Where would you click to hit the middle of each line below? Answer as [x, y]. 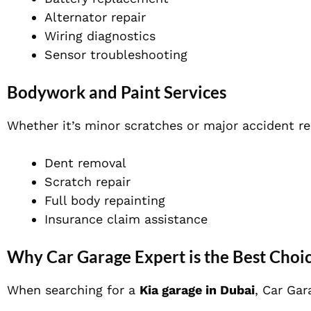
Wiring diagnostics [100, 36]
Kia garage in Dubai [197, 290]
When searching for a [73, 290]
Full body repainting [105, 201]
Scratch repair [87, 182]
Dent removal [85, 163]
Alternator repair [95, 17]
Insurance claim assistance [126, 219]
